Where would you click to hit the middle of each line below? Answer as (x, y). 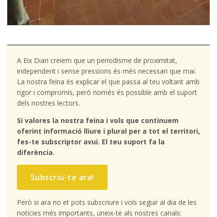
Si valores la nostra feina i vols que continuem (98, 121)
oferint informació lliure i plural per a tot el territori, (108, 131)
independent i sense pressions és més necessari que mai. (106, 71)
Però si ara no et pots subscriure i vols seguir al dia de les (107, 202)
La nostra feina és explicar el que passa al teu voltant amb (108, 82)
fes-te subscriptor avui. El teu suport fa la (91, 142)
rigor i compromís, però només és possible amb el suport (107, 93)
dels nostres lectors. (48, 103)
